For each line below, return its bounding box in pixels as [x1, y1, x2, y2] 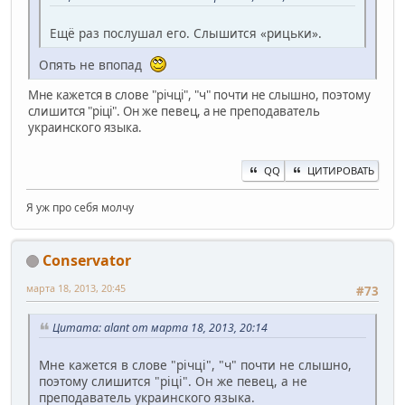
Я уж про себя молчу [26, 199, 134, 215]
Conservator [42, 250, 131, 270]
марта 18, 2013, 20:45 [26, 280, 126, 295]
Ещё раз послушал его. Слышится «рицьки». [50, 24, 322, 42]
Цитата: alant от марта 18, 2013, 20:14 [52, 319, 268, 335]
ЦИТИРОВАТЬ [307, 163, 374, 177]
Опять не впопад [39, 56, 149, 74]
